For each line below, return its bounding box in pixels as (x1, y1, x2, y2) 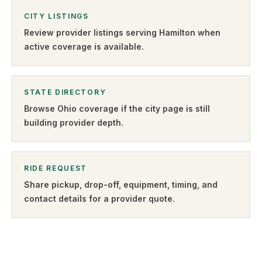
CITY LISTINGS (24, 12, 89, 20)
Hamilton (159, 27, 195, 37)
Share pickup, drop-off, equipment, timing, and (24, 180, 218, 189)
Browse (24, 104, 57, 113)
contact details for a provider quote (24, 194, 173, 204)
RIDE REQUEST (24, 164, 88, 173)
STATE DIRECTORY (24, 88, 106, 96)
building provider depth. (24, 118, 123, 127)
